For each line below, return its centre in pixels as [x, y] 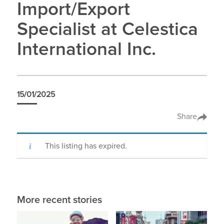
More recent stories [59, 200]
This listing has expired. [86, 146]
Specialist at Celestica [107, 30]
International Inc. [86, 50]
